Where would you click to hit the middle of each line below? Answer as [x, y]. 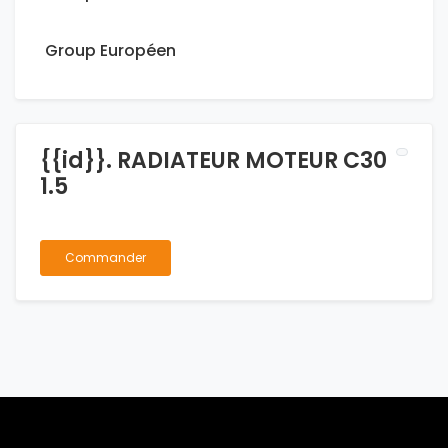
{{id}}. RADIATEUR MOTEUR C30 [213, 161]
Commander [105, 258]
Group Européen [110, 51]
